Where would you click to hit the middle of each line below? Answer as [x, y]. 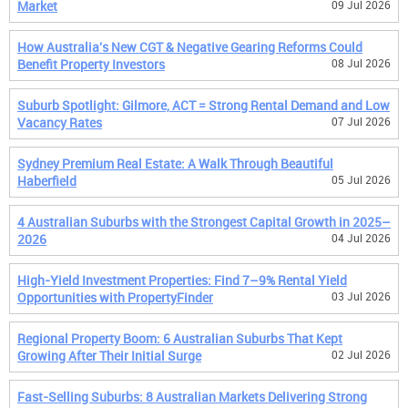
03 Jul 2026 [361, 296]
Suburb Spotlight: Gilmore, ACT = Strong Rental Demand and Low [204, 105]
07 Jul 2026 [361, 121]
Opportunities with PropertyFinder [115, 297]
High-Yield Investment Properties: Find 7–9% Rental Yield [182, 280]
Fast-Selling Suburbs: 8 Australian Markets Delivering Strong [192, 397]
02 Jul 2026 [361, 354]
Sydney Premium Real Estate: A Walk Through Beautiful [175, 163]
